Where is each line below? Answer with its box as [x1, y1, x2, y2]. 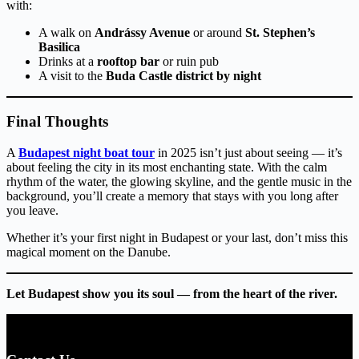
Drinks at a [38, 54, 97, 69]
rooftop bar [97, 54, 159, 69]
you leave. [6, 203, 58, 217]
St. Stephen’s [245, 26, 315, 40]
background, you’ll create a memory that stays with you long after [6, 188, 338, 203]
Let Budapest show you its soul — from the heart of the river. [6, 286, 337, 301]
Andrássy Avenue [95, 26, 190, 40]
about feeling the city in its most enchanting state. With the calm [6, 159, 327, 174]
